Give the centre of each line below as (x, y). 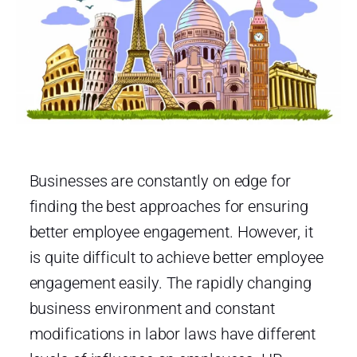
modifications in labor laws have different (173, 333)
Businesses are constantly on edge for (160, 180)
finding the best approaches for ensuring (169, 206)
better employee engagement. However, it (171, 231)
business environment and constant (152, 308)
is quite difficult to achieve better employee (176, 257)
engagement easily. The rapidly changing (170, 282)
